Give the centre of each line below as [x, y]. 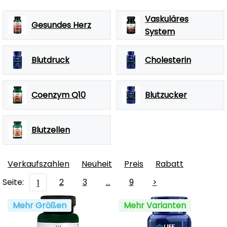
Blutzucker [166, 95]
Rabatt [169, 164]
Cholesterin [168, 60]
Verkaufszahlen [39, 164]
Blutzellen [51, 130]
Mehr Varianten [155, 205]
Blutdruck [50, 60]
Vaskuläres [167, 19]
